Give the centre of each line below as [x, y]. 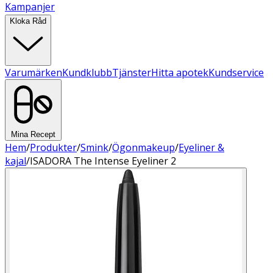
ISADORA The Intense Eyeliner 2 [103, 161]
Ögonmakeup [144, 147]
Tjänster [132, 73]
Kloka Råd [28, 21]
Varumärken [34, 73]
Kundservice [236, 73]
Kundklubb [87, 73]
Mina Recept [33, 134]
